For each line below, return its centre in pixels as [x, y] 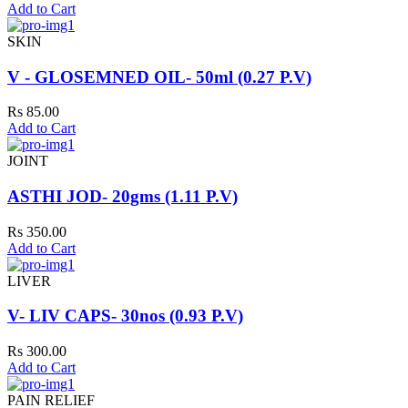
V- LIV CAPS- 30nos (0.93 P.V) [125, 316]
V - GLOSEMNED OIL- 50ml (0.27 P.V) [159, 76]
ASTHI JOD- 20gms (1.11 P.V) [122, 197]
